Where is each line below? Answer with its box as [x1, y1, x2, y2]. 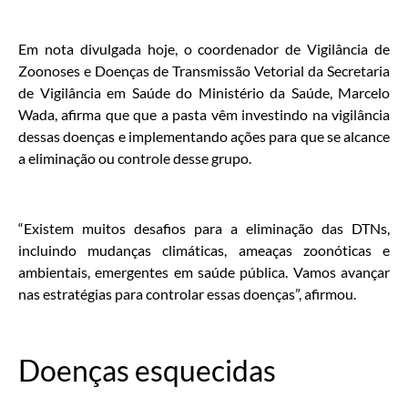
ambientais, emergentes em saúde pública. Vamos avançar [18, 262, 390, 280]
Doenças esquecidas [18, 352, 276, 388]
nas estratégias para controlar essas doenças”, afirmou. [18, 284, 356, 302]
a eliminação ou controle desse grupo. [18, 149, 251, 167]
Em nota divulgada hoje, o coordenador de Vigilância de [18, 40, 390, 57]
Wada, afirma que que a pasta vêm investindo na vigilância [18, 106, 390, 123]
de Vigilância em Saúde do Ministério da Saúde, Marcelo [18, 84, 390, 101]
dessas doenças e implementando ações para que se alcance [18, 127, 390, 145]
